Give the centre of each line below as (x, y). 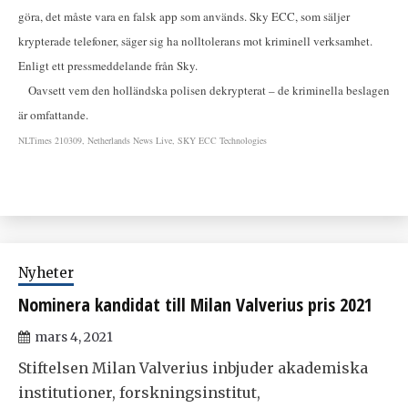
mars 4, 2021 (74, 337)
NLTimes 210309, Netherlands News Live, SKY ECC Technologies (143, 141)
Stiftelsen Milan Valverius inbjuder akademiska (193, 368)
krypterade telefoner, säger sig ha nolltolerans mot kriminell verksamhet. (195, 41)
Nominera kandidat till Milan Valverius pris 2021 (195, 305)
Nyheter (46, 273)
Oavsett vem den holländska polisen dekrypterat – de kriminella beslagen (204, 91)
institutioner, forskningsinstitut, (139, 393)
